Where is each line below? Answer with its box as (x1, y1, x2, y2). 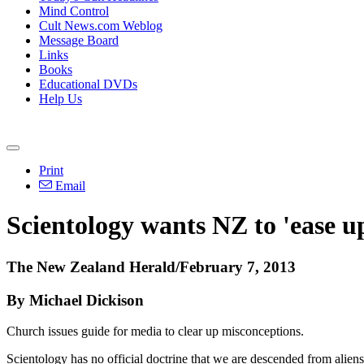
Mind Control (39, 4, 109, 18)
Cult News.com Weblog (39, 19, 162, 32)
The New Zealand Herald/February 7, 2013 (6, 258, 296, 275)
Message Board (39, 33, 119, 47)
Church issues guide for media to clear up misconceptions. (6, 324, 304, 339)
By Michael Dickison (6, 291, 144, 309)
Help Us (39, 92, 82, 106)
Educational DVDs (39, 77, 137, 91)
